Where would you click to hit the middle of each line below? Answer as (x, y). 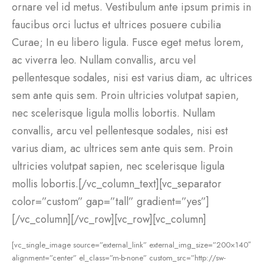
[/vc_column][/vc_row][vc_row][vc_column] (109, 219)
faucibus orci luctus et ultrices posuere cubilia (116, 24)
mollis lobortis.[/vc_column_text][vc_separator (117, 184)
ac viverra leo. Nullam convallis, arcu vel (104, 60)
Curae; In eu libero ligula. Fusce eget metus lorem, (128, 42)
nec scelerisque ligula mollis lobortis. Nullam (113, 113)
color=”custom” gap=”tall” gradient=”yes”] (110, 201)
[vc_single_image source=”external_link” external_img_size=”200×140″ (131, 245)
